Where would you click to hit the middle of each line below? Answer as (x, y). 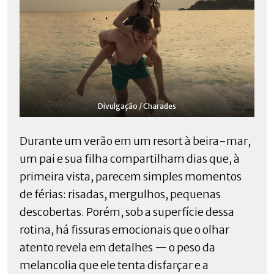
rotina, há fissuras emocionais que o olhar (124, 229)
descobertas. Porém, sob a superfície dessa (127, 212)
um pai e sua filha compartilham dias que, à (130, 158)
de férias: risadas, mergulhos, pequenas (120, 194)
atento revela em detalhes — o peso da (117, 247)
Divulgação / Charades (137, 106)
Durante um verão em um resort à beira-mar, (135, 141)
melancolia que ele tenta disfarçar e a (114, 265)
